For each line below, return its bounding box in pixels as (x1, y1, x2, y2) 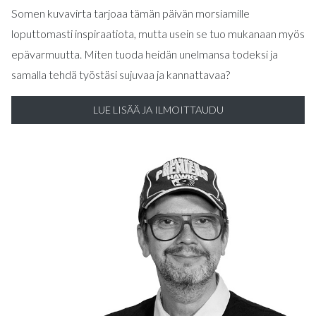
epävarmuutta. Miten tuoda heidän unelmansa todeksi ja (11, 47, 278, 61)
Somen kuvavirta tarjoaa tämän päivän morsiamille (11, 6, 250, 20)
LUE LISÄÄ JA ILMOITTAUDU (92, 104, 224, 116)
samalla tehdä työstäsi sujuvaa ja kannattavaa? (11, 68, 230, 81)
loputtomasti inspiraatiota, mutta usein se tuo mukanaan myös (11, 27, 305, 40)
